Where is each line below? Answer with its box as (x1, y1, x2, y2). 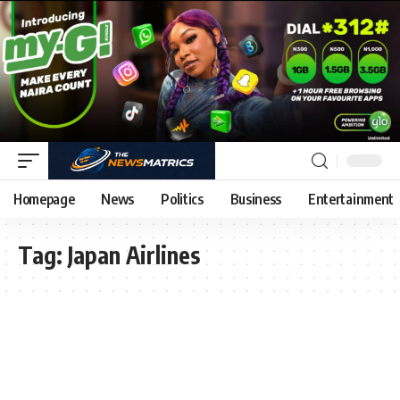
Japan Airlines (68, 239, 200, 270)
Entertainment (308, 189, 394, 208)
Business (229, 189, 282, 208)
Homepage (13, 189, 75, 208)
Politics (161, 189, 204, 208)
